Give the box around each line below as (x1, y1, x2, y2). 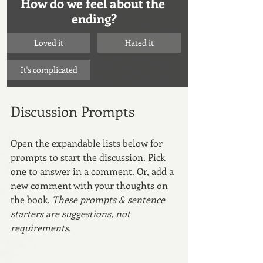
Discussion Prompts (11, 101, 134, 120)
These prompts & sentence (52, 193, 167, 205)
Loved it (34, 36, 63, 48)
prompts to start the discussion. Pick (11, 150, 167, 163)
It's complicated (20, 63, 77, 75)
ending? (71, 9, 117, 27)
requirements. (11, 221, 71, 234)
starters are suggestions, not (11, 207, 133, 220)
